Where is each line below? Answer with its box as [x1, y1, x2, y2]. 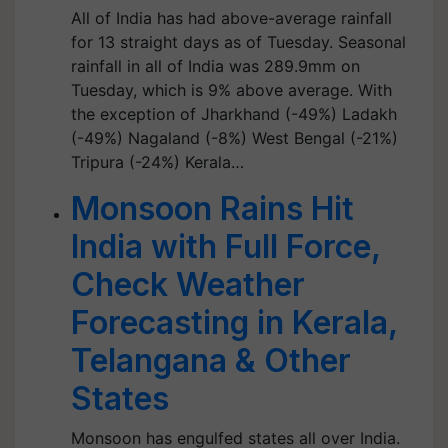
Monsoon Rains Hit [71, 189, 354, 228]
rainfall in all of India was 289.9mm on [71, 56, 360, 76]
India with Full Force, [71, 227, 380, 266]
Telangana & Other [71, 341, 351, 380]
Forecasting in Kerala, [71, 303, 397, 342]
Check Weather [71, 265, 305, 304]
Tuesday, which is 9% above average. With [71, 80, 392, 100]
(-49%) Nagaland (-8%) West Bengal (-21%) [71, 128, 398, 148]
